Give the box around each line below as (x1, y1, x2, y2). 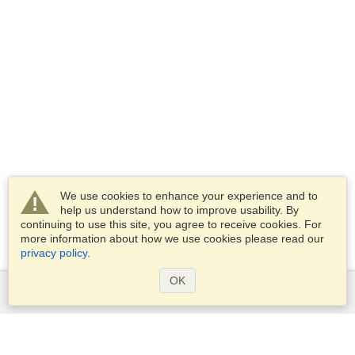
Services (150, 292, 205, 307)
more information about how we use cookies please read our (21, 232, 324, 245)
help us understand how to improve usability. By (60, 204, 299, 216)
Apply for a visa (137, 330, 218, 343)
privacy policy (21, 246, 87, 259)
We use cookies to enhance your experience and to (60, 189, 318, 202)
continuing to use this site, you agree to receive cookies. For (21, 218, 322, 231)
